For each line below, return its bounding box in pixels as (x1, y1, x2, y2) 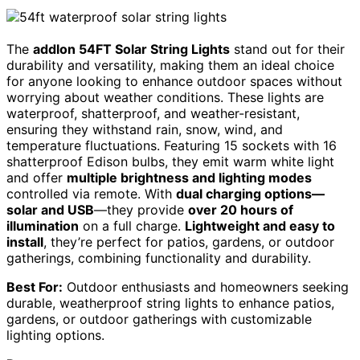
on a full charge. (79, 217, 185, 234)
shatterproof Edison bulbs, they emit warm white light (6, 153, 334, 170)
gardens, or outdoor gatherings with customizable (6, 310, 312, 327)
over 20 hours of (188, 201, 293, 218)
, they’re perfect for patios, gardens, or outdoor (43, 233, 334, 250)
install (6, 233, 43, 250)
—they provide (94, 201, 188, 218)
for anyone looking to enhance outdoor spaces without (6, 72, 342, 89)
